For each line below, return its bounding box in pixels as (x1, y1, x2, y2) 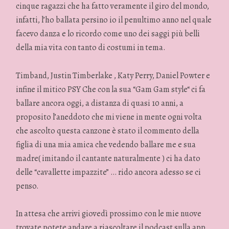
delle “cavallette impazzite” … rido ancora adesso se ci (16, 166, 201, 178)
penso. (16, 180, 39, 192)
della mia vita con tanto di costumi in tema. (16, 42, 166, 54)
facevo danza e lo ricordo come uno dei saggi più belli (16, 28, 200, 40)
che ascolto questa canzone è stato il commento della (16, 125, 200, 136)
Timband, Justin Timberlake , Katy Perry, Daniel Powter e (16, 70, 211, 81)
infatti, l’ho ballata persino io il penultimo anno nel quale (16, 14, 212, 26)
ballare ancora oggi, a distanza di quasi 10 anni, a (16, 97, 184, 109)
